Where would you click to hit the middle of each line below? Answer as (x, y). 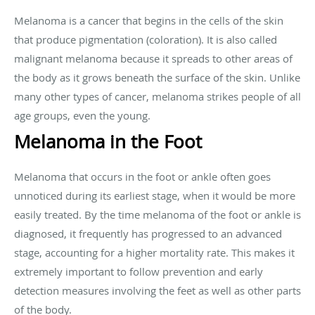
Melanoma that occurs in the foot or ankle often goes (142, 176)
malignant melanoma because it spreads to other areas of (153, 58)
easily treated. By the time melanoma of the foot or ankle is (157, 214)
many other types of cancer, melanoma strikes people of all (157, 96)
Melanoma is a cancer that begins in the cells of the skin (149, 20)
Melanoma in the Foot (108, 141)
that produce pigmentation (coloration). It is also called (146, 39)
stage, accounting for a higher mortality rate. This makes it (154, 252)
